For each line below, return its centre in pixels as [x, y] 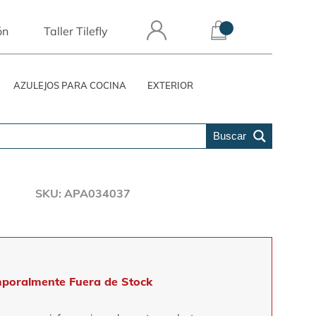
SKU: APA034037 [83, 193]
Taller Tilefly [76, 31]
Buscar [230, 136]
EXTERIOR [170, 85]
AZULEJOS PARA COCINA [70, 85]
